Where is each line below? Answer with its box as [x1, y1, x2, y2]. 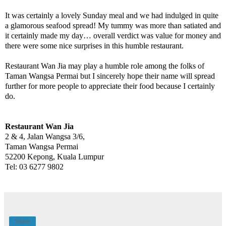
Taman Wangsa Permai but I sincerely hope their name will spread [5, 72, 215, 81]
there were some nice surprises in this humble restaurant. [5, 41, 184, 50]
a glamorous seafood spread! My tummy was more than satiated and [5, 21, 221, 30]
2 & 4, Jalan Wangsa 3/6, [5, 132, 85, 141]
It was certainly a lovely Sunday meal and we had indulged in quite [5, 11, 218, 20]
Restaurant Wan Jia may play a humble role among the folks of [5, 62, 204, 71]
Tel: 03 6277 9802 [5, 162, 64, 172]
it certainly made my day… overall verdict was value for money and [5, 31, 221, 40]
